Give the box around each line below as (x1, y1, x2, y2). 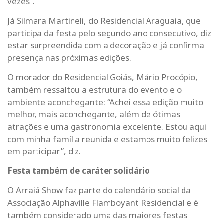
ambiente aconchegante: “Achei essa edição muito (7, 96, 203, 108)
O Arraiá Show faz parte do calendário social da (7, 184, 191, 196)
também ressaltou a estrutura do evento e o (7, 83, 182, 95)
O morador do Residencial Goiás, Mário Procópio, (7, 71, 198, 83)
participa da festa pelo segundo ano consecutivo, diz (7, 27, 211, 39)
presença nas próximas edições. (7, 52, 131, 64)
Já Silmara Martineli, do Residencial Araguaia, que (7, 15, 201, 27)
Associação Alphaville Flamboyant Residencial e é (7, 196, 198, 208)
